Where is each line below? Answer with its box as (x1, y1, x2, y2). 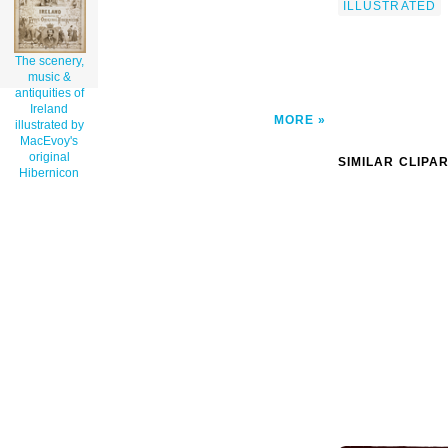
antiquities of (14, 86, 84, 101)
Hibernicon (19, 166, 80, 181)
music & (27, 70, 71, 85)
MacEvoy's (20, 134, 79, 149)
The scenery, (14, 54, 84, 69)
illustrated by (14, 118, 84, 133)
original (28, 150, 70, 165)
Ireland (30, 102, 69, 117)
